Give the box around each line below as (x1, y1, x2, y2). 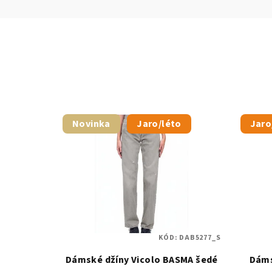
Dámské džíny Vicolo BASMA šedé (65, 253, 218, 267)
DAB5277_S (179, 232, 221, 243)
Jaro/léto (137, 117, 182, 131)
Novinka (72, 117, 110, 131)
